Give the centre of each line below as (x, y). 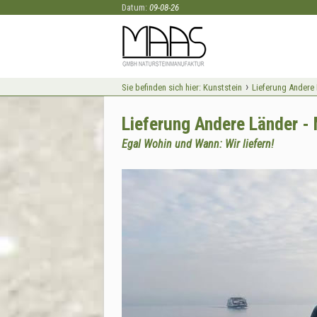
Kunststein (223, 87)
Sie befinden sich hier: (161, 87)
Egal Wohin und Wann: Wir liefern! (198, 144)
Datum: (136, 7)
